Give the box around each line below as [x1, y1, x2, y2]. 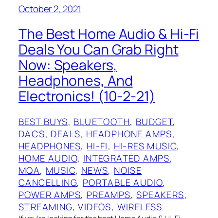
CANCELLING [18, 176, 77, 189]
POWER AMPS [18, 188, 81, 201]
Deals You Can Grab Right [18, 40, 179, 59]
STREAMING [18, 200, 73, 214]
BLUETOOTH [73, 115, 130, 128]
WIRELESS [117, 200, 163, 214]
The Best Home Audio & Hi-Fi [18, 24, 200, 44]
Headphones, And [18, 71, 133, 91]
